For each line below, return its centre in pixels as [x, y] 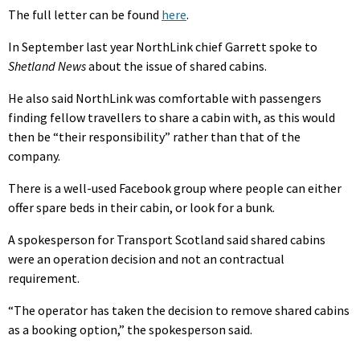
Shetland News [47, 65]
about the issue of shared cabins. [176, 65]
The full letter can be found [85, 14]
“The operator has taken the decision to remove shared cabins [179, 310]
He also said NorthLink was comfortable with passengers [165, 98]
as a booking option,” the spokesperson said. [130, 329]
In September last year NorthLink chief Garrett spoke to [163, 46]
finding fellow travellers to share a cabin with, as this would [172, 117]
